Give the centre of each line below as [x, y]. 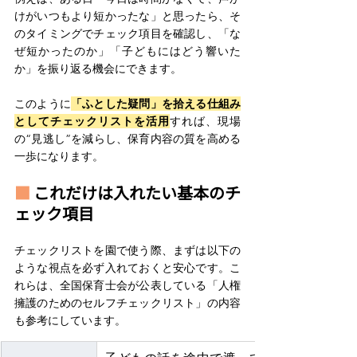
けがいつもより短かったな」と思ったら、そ [127, 16]
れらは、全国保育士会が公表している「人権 [127, 285]
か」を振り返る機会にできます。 [100, 68]
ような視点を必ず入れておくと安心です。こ [127, 267]
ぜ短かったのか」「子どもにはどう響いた [127, 51]
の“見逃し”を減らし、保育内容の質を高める [127, 138]
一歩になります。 [59, 156]
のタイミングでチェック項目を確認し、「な [127, 33]
